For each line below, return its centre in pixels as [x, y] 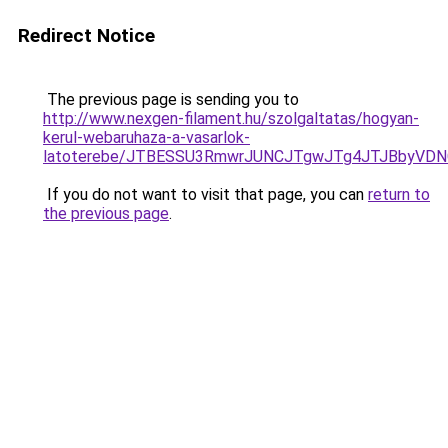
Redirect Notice [86, 35]
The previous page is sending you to [171, 99]
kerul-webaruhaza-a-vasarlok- [146, 137]
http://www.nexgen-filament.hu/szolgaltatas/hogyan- [231, 118]
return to [399, 194]
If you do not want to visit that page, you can [205, 194]
